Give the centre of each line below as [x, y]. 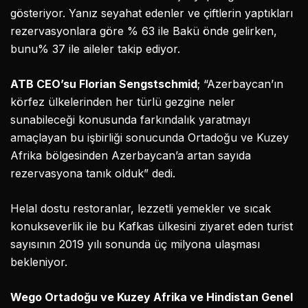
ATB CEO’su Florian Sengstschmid [104, 84]
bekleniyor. [39, 262]
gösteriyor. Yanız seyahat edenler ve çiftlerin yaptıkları [152, 13]
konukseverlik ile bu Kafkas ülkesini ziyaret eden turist [152, 227]
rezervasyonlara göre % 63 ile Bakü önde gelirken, [144, 31]
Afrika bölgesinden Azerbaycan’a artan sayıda [131, 156]
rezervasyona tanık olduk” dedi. [93, 174]
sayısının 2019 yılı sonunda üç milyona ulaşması [135, 244]
